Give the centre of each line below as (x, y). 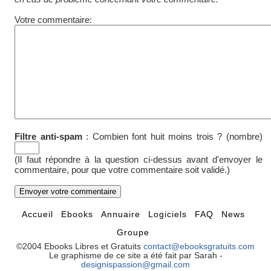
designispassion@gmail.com (135, 265)
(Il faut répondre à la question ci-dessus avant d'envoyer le (139, 160)
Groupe (133, 233)
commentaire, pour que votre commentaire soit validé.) (122, 170)
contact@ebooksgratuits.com (199, 247)
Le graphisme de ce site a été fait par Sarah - (135, 256)
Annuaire (122, 215)
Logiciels (169, 215)
